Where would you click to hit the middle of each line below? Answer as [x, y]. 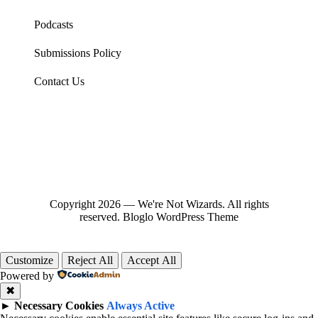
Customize [29, 261]
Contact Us [59, 82]
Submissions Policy [78, 53]
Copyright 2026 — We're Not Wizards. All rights [159, 204]
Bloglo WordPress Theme [181, 217]
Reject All [90, 261]
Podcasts [54, 25]
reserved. [101, 217]
